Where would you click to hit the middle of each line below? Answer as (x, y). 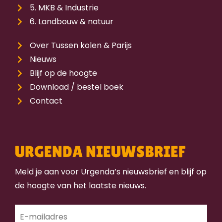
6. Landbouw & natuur (72, 21)
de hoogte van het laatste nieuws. (81, 185)
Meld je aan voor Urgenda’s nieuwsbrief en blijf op (111, 171)
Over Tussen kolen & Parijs (81, 45)
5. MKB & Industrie (64, 7)
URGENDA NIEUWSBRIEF (100, 151)
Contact (46, 101)
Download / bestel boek (77, 87)
